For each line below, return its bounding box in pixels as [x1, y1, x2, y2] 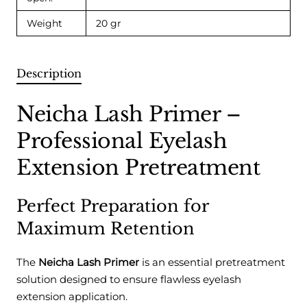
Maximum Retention [16, 219, 195, 239]
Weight [27, 17, 62, 30]
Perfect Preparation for [16, 196, 208, 217]
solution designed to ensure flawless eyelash [16, 273, 241, 286]
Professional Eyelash [16, 128, 227, 154]
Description [16, 66, 82, 81]
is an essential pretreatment [139, 256, 285, 269]
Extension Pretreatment [16, 155, 260, 181]
